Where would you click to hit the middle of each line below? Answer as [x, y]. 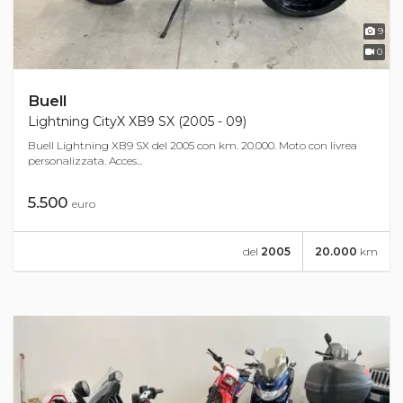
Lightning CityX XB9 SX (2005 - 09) [137, 121]
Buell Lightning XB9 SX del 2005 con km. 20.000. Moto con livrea [193, 145]
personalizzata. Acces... [85, 160]
